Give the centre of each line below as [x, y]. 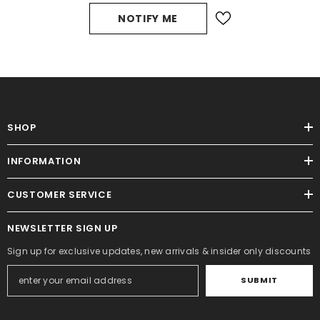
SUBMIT [259, 280]
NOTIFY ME [148, 18]
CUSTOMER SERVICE [60, 194]
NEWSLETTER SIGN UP [62, 228]
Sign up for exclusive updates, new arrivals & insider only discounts [159, 251]
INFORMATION [44, 161]
